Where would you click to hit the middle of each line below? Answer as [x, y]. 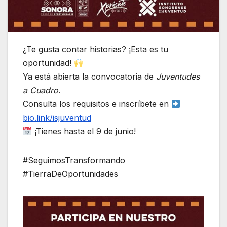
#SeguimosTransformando [74, 160]
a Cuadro [41, 90]
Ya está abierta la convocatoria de [89, 77]
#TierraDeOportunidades [70, 174]
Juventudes [178, 77]
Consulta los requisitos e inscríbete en [97, 104]
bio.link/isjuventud [57, 118]
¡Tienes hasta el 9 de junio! [84, 131]
